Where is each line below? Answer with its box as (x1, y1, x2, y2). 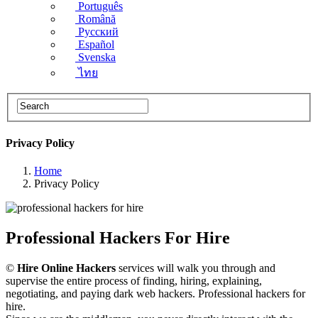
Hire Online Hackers (17, 261, 116, 274)
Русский (78, 26, 119, 38)
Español (78, 38, 114, 50)
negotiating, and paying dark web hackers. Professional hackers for (6, 287, 305, 300)
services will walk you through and (116, 261, 275, 274)
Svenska (78, 51, 116, 63)
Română (78, 13, 116, 25)
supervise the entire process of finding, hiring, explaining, (6, 274, 262, 287)
